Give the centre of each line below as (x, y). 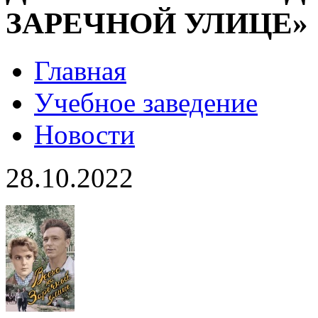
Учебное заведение (146, 103)
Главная (80, 71)
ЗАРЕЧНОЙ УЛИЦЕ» (157, 23)
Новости (84, 135)
